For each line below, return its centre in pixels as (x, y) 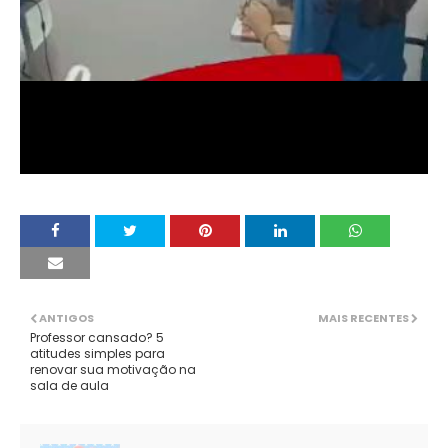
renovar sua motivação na (113, 370)
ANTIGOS (66, 318)
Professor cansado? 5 (97, 338)
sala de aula (69, 386)
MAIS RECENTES (363, 318)
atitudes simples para (97, 354)
